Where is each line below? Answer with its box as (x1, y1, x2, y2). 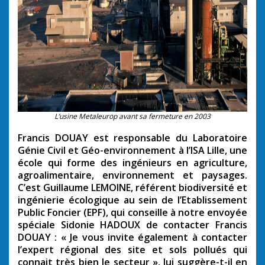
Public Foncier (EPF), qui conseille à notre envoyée (18, 206, 247, 219)
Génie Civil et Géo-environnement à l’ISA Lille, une (18, 144, 247, 157)
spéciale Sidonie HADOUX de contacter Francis (18, 218, 247, 232)
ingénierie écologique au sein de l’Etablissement (18, 193, 247, 207)
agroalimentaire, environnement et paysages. (18, 169, 247, 182)
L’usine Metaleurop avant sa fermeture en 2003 (54, 111, 211, 122)
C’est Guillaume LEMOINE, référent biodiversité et (18, 181, 247, 195)
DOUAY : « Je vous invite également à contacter (18, 231, 247, 244)
